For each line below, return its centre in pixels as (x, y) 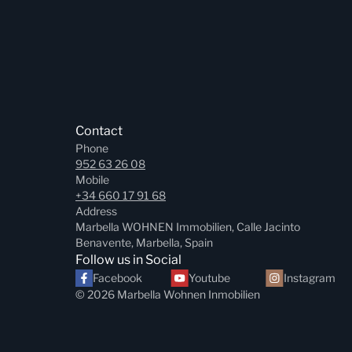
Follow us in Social (128, 260)
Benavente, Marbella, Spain (144, 242)
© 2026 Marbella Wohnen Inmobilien (168, 294)
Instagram (309, 278)
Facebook (117, 278)
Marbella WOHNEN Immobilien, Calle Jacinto (188, 227)
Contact (99, 131)
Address (96, 211)
